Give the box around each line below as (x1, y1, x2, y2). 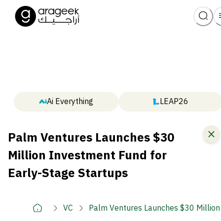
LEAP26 (160, 96, 189, 108)
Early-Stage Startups (8, 164, 128, 183)
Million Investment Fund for (8, 147, 167, 165)
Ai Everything (46, 96, 93, 108)
